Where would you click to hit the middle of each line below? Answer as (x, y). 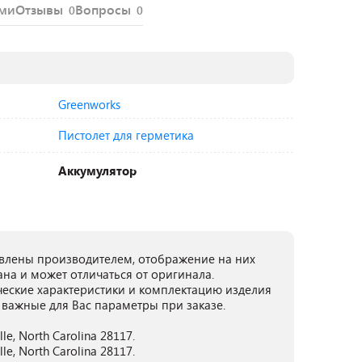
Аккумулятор (97, 170)
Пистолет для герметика (126, 135)
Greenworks (89, 104)
